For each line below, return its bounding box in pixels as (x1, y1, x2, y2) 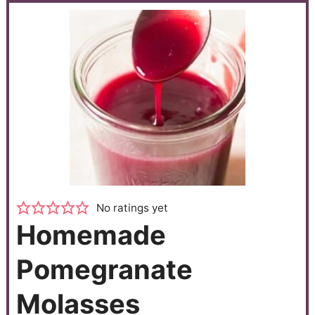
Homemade (15, 219, 166, 252)
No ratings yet (96, 201, 169, 215)
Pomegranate (15, 253, 193, 286)
